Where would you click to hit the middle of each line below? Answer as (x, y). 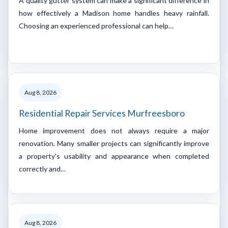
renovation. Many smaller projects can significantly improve (114, 143)
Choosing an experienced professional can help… (96, 25)
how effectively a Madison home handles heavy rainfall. (114, 13)
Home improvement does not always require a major (114, 130)
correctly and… (42, 168)
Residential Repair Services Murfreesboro (102, 113)
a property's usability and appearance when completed (114, 156)
